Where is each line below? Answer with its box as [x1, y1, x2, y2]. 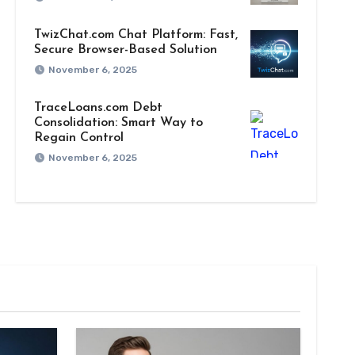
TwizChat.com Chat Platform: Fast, [33, 28, 238, 41]
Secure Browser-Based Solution [33, 43, 217, 56]
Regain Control [33, 131, 124, 144]
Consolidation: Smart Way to [33, 116, 203, 129]
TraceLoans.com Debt [33, 101, 162, 114]
